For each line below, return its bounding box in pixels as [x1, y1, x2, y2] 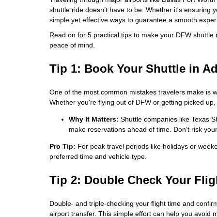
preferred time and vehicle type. [49, 153, 147, 160]
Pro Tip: [49, 142, 76, 150]
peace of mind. [49, 41, 95, 49]
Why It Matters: [69, 115, 119, 123]
